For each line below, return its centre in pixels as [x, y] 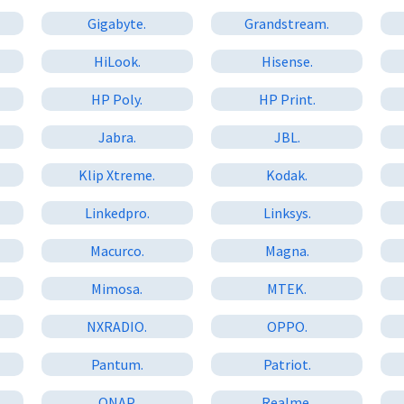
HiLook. [117, 61]
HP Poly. [117, 99]
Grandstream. [287, 23]
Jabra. [117, 137]
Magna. [287, 250]
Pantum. [117, 364]
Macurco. [117, 250]
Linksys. [287, 212]
